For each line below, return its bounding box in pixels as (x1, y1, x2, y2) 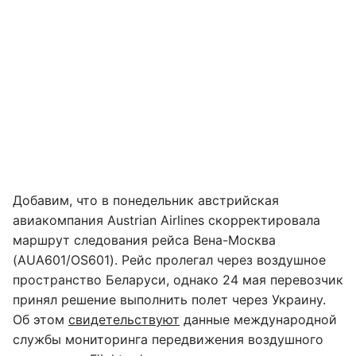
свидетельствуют (68, 311, 180, 327)
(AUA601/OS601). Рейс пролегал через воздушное (13, 251, 326, 268)
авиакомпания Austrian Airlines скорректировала (13, 211, 320, 228)
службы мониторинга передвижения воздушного (13, 331, 323, 347)
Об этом (13, 311, 68, 327)
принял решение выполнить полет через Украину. (13, 291, 326, 308)
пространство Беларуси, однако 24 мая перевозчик (13, 271, 343, 288)
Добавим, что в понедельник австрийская (13, 192, 279, 208)
